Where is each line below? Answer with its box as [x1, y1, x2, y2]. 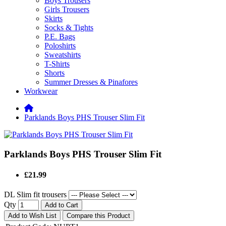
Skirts [44, 14, 63, 23]
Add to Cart [45, 201, 78, 209]
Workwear [24, 87, 58, 95]
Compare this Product [67, 212, 130, 220]
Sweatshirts [44, 50, 81, 59]
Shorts [44, 69, 65, 77]
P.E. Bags [44, 32, 75, 41]
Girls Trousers [44, 5, 89, 14]
